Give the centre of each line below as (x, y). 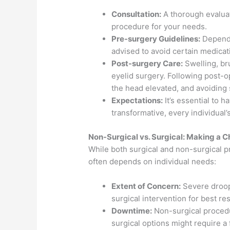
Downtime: (132, 210)
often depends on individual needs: (152, 161)
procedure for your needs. (159, 27)
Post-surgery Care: (147, 64)
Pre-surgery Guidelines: (156, 39)
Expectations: (137, 101)
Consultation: (137, 14)
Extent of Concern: (146, 186)
